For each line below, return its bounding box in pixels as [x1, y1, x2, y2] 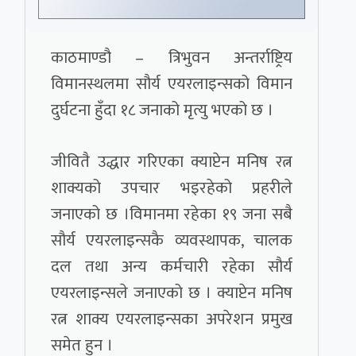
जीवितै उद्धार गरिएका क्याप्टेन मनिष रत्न [51, 148, 292, 176]
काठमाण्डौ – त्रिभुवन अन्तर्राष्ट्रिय [51, 44, 292, 72]
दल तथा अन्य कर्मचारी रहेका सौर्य [51, 253, 292, 281]
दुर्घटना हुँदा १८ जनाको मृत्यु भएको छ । [51, 96, 274, 125]
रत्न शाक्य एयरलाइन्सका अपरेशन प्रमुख [51, 305, 292, 334]
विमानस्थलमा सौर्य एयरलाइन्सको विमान [51, 70, 292, 99]
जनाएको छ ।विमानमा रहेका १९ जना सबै [51, 200, 292, 229]
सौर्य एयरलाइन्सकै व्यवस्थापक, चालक [51, 226, 292, 255]
